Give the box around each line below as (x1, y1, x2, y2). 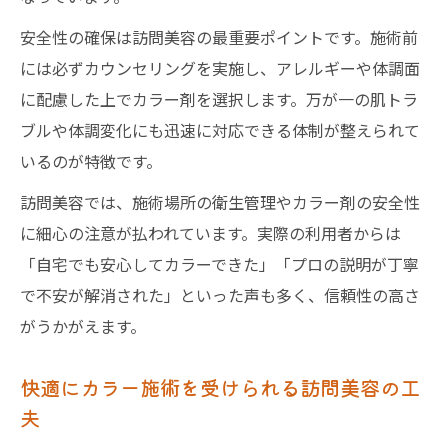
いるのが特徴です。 (20, 149, 162, 173)
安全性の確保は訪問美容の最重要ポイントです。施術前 (20, 25, 418, 49)
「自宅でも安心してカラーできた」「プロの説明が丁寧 (20, 252, 419, 276)
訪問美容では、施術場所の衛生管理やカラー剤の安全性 (20, 190, 420, 214)
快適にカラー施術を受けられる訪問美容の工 (20, 372, 420, 402)
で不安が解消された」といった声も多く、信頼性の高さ (20, 283, 420, 307)
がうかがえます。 (20, 314, 146, 338)
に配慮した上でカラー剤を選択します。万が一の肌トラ (20, 87, 418, 111)
